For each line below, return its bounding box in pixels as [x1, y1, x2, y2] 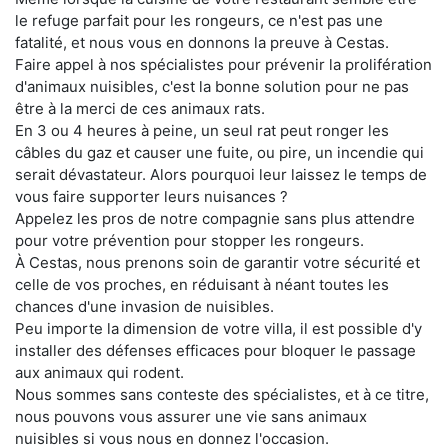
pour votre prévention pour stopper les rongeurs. [15, 230, 364, 250]
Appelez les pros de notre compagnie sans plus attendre [15, 208, 415, 228]
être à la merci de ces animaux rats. [15, 98, 265, 118]
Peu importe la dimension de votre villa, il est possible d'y [15, 318, 422, 338]
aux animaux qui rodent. [15, 362, 184, 382]
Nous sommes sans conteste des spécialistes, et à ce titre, [15, 384, 429, 404]
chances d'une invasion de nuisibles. [15, 296, 274, 316]
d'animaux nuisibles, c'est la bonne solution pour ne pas [15, 76, 409, 96]
